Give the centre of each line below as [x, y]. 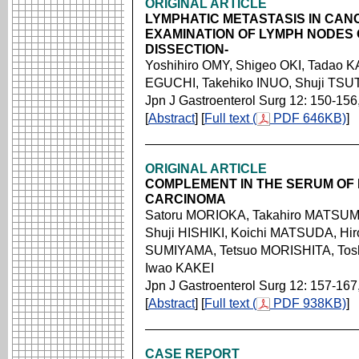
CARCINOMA [186, 199]
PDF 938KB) [308, 303]
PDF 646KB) [308, 118]
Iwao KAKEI [179, 268]
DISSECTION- [187, 49]
